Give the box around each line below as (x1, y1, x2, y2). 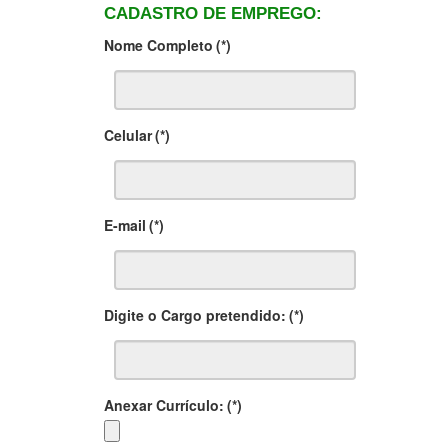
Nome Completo (103, 35, 213, 56)
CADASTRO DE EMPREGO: (103, 4, 322, 24)
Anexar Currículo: (103, 395, 224, 416)
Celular (103, 125, 152, 146)
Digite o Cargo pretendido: (103, 305, 286, 326)
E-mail (103, 215, 146, 236)
